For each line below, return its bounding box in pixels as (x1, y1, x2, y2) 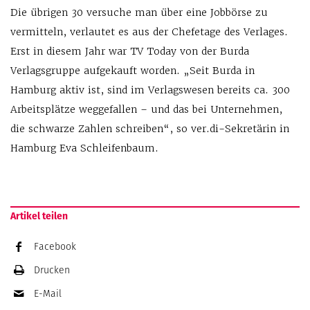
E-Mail (34, 286, 62, 300)
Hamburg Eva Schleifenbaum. (10, 142, 158, 154)
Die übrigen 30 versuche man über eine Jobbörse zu (10, 6, 268, 19)
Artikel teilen (10, 209, 68, 223)
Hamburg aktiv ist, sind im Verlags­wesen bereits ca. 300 (10, 84, 290, 96)
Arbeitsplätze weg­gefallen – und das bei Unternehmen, (10, 103, 282, 116)
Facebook (34, 239, 76, 253)
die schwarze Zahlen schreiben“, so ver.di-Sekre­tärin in (10, 122, 289, 135)
